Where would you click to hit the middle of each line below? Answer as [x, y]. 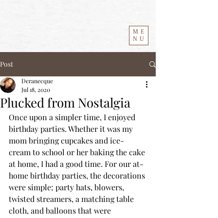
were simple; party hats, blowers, [67, 187]
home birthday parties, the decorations [78, 175]
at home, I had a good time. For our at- [76, 164]
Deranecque [37, 81]
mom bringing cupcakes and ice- [66, 140]
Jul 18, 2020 [36, 90]
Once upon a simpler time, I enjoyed [73, 117]
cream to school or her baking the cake [78, 152]
